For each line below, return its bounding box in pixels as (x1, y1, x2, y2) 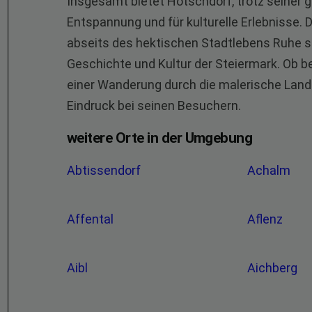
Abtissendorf (67, 163, 143, 178)
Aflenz (247, 212, 286, 226)
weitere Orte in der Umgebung (67, 130, 253, 146)
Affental (67, 212, 116, 226)
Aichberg (247, 260, 301, 275)
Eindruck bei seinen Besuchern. (67, 98, 241, 113)
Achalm (247, 163, 294, 178)
